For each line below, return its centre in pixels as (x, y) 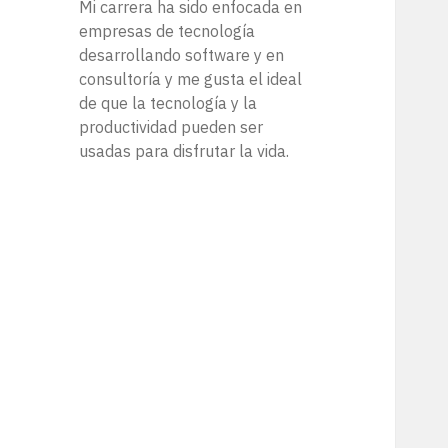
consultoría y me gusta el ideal (191, 79)
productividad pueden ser (171, 127)
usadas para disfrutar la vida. (184, 151)
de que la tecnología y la (168, 103)
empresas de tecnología (167, 31)
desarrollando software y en (182, 55)
